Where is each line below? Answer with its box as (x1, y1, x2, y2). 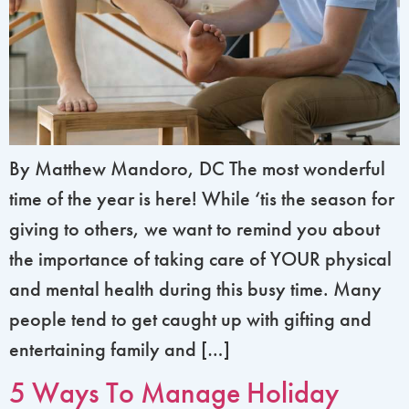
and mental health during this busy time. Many (9, 276, 382, 301)
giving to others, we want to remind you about (9, 215, 380, 241)
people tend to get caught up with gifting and (9, 306, 372, 331)
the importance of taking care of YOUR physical (9, 246, 392, 271)
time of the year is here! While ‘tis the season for (9, 185, 394, 211)
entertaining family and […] (9, 336, 230, 362)
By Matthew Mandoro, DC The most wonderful (9, 155, 385, 181)
